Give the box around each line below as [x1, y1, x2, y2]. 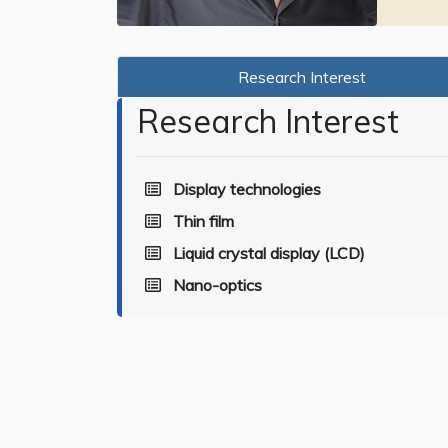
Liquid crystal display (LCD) [173, 243, 365, 263]
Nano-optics [173, 275, 262, 295]
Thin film [173, 211, 234, 231]
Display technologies [173, 179, 321, 199]
